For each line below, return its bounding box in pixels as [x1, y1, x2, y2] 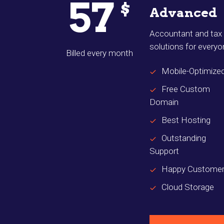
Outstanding [161, 133, 206, 143]
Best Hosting [161, 115, 210, 125]
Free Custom [161, 84, 210, 94]
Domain [149, 97, 178, 107]
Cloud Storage [161, 182, 214, 192]
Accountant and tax [149, 28, 222, 39]
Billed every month [66, 48, 133, 58]
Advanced [149, 5, 217, 20]
